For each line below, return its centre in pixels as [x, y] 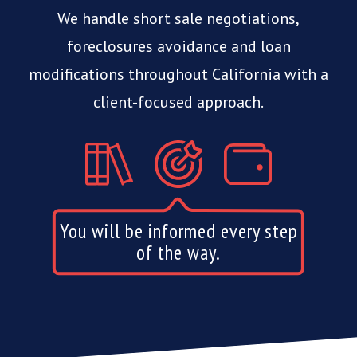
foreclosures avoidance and [163, 46]
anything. [178, 253]
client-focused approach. [178, 102]
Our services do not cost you [178, 231]
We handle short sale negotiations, [178, 18]
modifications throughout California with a [178, 74]
